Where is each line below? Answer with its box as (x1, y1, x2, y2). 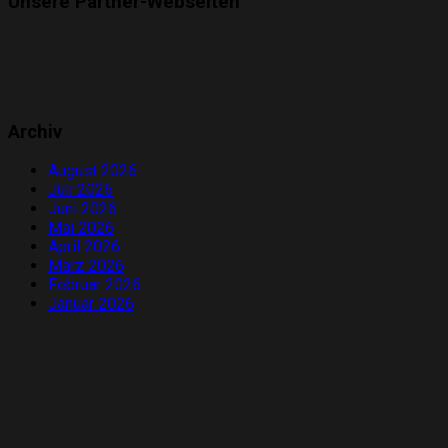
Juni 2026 (48, 199, 117, 219)
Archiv (8, 120, 62, 143)
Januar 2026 (48, 294, 134, 314)
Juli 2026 (48, 180, 113, 200)
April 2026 (48, 237, 120, 257)
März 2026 (48, 256, 124, 276)
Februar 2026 (48, 275, 141, 295)
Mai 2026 (48, 218, 114, 238)
